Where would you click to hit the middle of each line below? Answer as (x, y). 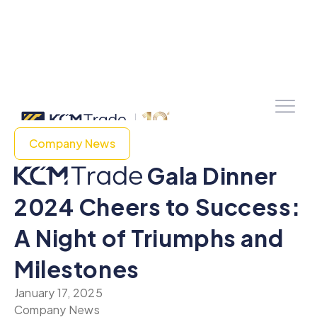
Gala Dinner (209, 175)
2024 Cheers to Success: (157, 207)
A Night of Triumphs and (149, 238)
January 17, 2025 (58, 293)
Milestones (77, 269)
